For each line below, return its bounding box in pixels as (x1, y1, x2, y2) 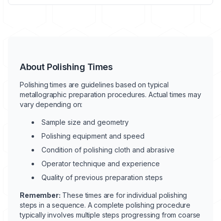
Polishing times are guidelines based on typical (20, 80, 169, 89)
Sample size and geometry (41, 118, 129, 126)
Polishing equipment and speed (41, 132, 145, 140)
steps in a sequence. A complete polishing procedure (20, 201, 191, 209)
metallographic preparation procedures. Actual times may (20, 90, 201, 99)
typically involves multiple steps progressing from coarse (20, 211, 201, 219)
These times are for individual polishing (60, 191, 187, 199)
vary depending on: (20, 100, 83, 109)
